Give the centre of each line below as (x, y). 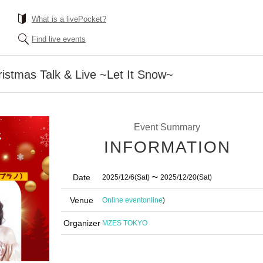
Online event (122, 200)
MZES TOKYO (125, 223)
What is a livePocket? (69, 19)
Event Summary (167, 127)
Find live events (59, 39)
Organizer (82, 223)
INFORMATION (167, 147)
